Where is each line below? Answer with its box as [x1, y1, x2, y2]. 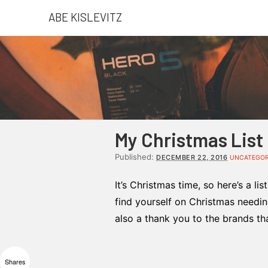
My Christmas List [115, 128, 263, 151]
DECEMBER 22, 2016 [156, 153, 228, 162]
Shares [4, 256, 26, 266]
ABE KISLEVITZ [48, 10, 122, 24]
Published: [115, 152, 156, 162]
